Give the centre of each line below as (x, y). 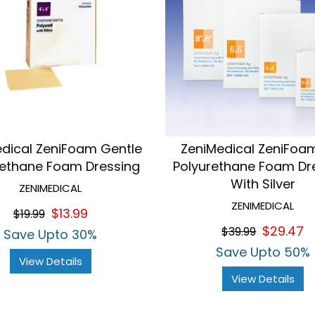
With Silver (263, 184)
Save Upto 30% (51, 235)
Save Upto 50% (263, 252)
